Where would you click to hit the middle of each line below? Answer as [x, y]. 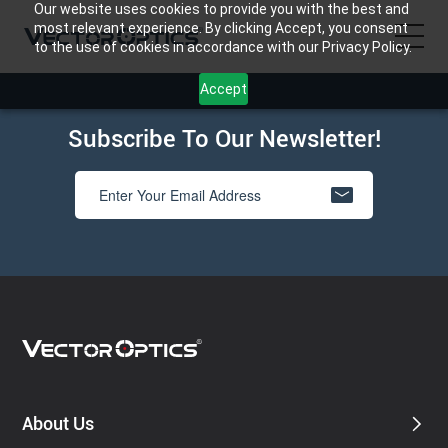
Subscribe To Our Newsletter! [224, 139]
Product [54, 161]
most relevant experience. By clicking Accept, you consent [220, 28]
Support [54, 221]
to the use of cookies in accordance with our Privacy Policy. [222, 47]
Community [65, 281]
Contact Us [64, 401]
